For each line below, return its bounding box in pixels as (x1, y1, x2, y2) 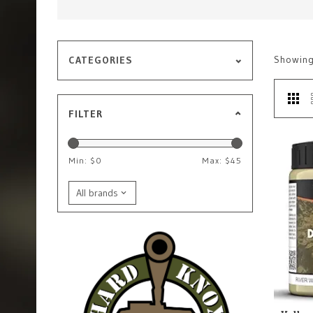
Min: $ (68, 155, 96, 166)
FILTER (68, 108, 103, 120)
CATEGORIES (68, 54, 133, 66)
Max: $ (202, 155, 231, 166)
